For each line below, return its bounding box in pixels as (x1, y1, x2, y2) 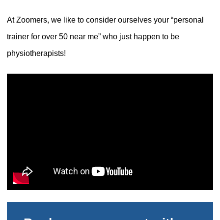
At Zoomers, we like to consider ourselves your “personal (6, 15, 204, 24)
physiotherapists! (6, 49, 66, 57)
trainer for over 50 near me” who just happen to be (6, 32, 179, 41)
